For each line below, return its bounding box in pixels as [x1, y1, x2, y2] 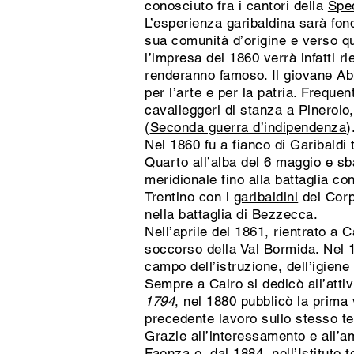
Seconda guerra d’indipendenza [149, 119, 347, 135]
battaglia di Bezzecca [179, 206, 314, 222]
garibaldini [233, 189, 299, 205]
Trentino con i [145, 189, 234, 205]
